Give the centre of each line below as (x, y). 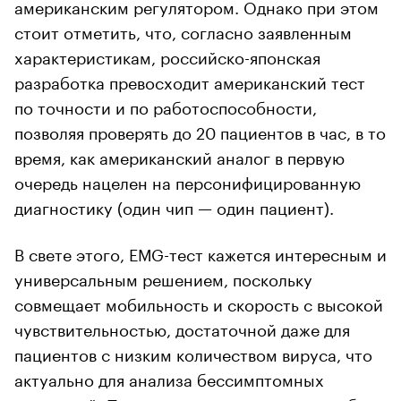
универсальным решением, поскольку (163, 277)
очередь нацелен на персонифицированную (188, 180)
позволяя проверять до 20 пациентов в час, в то (200, 130)
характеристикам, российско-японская (167, 55)
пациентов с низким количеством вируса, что (193, 352)
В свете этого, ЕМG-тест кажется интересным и (200, 252)
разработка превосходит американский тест (190, 80)
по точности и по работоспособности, (166, 105)
